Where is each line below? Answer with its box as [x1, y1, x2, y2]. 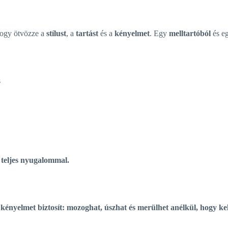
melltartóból [169, 28, 211, 38]
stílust [46, 28, 66, 38]
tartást [76, 28, 98, 38]
